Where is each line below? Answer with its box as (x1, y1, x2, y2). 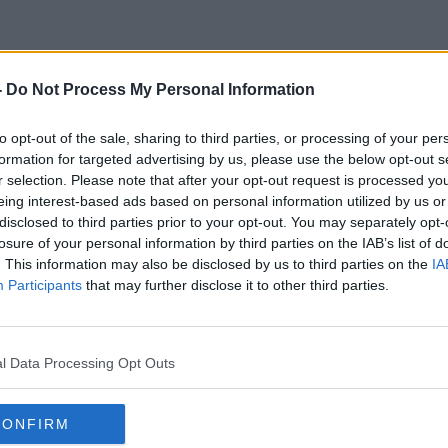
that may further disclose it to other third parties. (82, 277, 389, 293)
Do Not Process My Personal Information (6, 81, 315, 98)
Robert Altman (113, 122, 335, 156)
